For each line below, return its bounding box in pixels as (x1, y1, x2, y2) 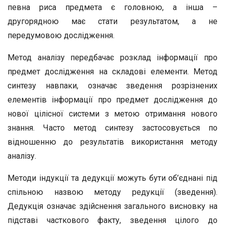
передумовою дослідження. (8, 31, 115, 40)
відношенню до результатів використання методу (8, 137, 217, 147)
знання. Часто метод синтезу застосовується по (8, 123, 217, 133)
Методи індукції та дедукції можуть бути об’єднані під (8, 173, 217, 183)
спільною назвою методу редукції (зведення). (8, 187, 217, 197)
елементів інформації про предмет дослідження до (8, 95, 217, 104)
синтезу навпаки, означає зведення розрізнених (8, 81, 217, 90)
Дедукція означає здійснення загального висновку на (8, 201, 217, 211)
